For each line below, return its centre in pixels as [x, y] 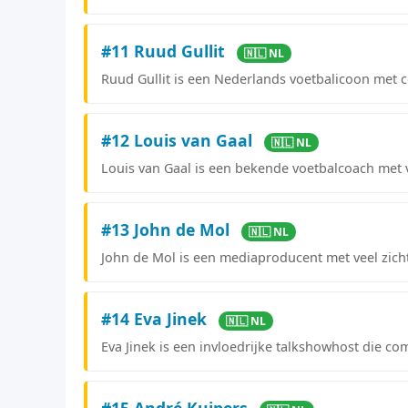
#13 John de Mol [168, 229]
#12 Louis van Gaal [179, 140]
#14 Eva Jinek [156, 318]
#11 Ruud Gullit [165, 51]
